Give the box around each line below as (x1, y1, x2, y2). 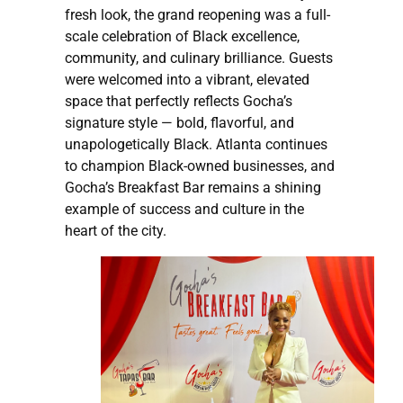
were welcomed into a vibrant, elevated (65, 71, 309, 89)
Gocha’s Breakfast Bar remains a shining (65, 179, 321, 197)
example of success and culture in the (65, 201, 304, 219)
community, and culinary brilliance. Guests (65, 49, 333, 67)
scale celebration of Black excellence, (65, 28, 300, 46)
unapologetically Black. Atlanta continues (65, 136, 327, 154)
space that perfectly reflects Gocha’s (65, 93, 292, 111)
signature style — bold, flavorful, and (65, 114, 294, 132)
